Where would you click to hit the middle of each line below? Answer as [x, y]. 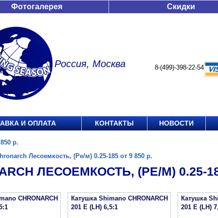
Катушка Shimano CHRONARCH [119, 198]
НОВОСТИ [176, 123]
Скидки [181, 7]
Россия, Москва [90, 64]
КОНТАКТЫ [114, 123]
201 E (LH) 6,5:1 [94, 207]
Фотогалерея [37, 7]
